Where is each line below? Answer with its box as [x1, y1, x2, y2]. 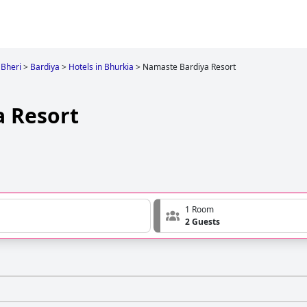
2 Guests [185, 216, 220, 228]
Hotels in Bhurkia [69, 61, 134, 73]
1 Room [185, 204, 214, 216]
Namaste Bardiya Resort [143, 61, 236, 73]
